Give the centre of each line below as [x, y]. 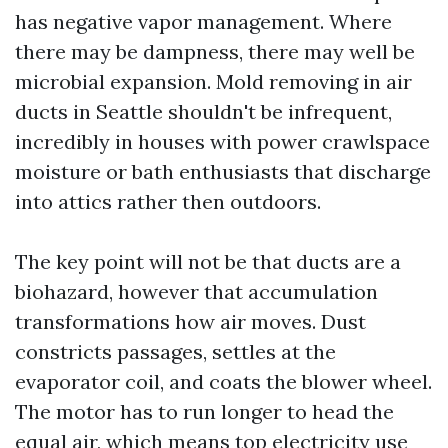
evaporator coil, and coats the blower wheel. [223, 381]
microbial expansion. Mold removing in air [213, 81]
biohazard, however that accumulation [196, 291]
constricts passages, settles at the [175, 351]
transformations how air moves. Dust [190, 321]
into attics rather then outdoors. [168, 201]
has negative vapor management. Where [203, 21]
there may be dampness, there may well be [215, 51]
